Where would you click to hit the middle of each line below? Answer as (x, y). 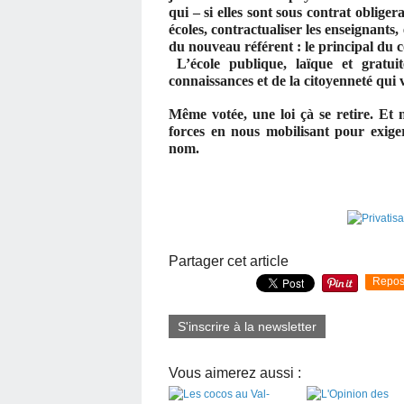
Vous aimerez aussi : (235, 372)
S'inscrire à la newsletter (247, 326)
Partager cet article (229, 261)
